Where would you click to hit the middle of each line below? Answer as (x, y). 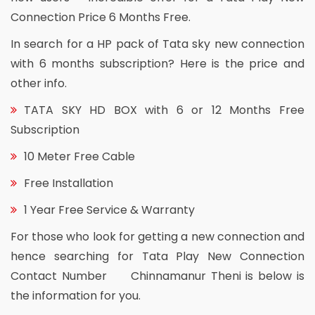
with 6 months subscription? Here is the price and (157, 63)
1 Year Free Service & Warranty (109, 210)
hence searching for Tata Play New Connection (157, 256)
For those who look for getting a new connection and (157, 236)
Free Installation (69, 183)
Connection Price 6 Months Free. (101, 17)
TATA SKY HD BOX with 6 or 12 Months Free (164, 110)
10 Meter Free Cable (79, 156)
